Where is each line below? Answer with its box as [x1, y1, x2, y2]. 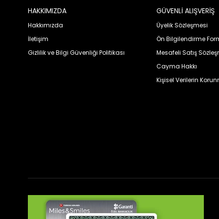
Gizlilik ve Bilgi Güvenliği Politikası [28, 48, 125, 57]
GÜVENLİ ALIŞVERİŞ [156, 6, 217, 16]
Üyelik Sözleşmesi [156, 21, 208, 30]
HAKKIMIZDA [28, 6, 66, 16]
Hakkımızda [28, 21, 63, 30]
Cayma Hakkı [156, 62, 197, 71]
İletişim [28, 35, 48, 44]
